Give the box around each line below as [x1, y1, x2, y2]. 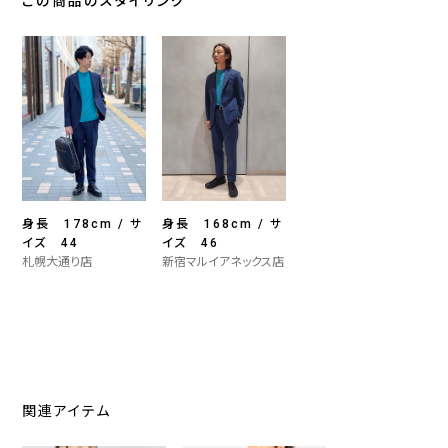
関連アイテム [22, 403, 112, 420]
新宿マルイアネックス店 [162, 255, 285, 270]
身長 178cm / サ [22, 217, 144, 232]
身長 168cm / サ [162, 217, 284, 232]
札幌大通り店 [22, 255, 93, 270]
